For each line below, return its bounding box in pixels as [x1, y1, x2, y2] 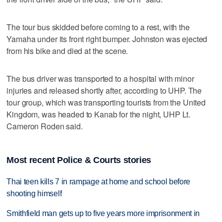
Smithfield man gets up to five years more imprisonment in [6, 209, 200, 218]
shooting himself [6, 189, 62, 198]
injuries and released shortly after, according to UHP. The [6, 84, 202, 96]
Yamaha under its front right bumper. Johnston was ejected [6, 33, 208, 45]
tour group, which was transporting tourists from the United [6, 96, 206, 108]
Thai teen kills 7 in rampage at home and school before [6, 177, 191, 186]
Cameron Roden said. [6, 120, 83, 132]
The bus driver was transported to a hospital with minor [6, 72, 194, 84]
